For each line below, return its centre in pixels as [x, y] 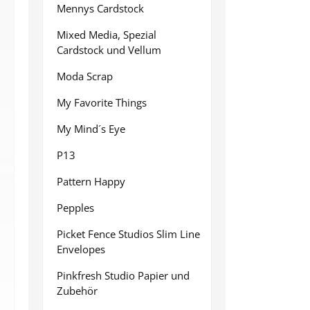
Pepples [75, 208]
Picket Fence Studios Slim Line [128, 234]
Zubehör [77, 291]
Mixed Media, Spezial [107, 35]
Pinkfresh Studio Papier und [123, 275]
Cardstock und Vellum [109, 50]
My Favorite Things [102, 102]
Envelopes [81, 249]
